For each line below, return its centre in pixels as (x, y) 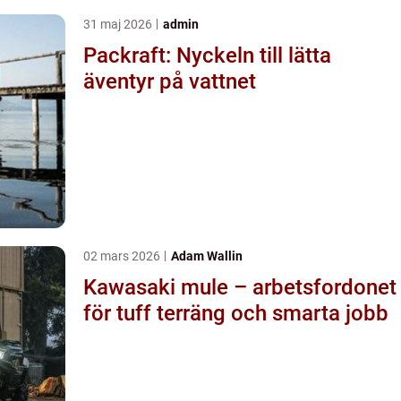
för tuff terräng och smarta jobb (236, 313)
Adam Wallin (207, 256)
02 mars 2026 (123, 256)
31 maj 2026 (119, 24)
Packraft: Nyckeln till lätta (207, 55)
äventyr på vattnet (170, 81)
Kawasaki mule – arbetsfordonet (240, 287)
